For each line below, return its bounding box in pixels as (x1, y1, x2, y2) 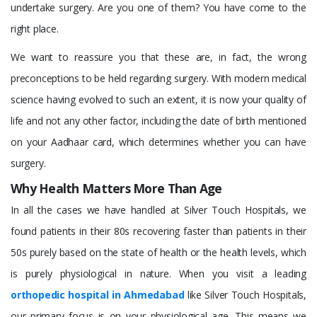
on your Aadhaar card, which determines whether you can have (11, 135, 306, 149)
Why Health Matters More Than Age (11, 180, 222, 197)
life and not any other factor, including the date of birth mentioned (11, 114, 306, 128)
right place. (11, 22, 59, 36)
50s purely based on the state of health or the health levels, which (11, 246, 306, 260)
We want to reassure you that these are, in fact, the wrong (11, 50, 306, 64)
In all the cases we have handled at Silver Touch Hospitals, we (11, 203, 306, 217)
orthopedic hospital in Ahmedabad (11, 288, 185, 302)
